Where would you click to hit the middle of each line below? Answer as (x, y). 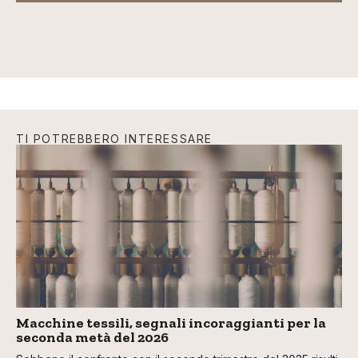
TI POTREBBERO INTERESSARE (114, 139)
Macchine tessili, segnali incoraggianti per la (171, 323)
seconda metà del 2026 (92, 338)
